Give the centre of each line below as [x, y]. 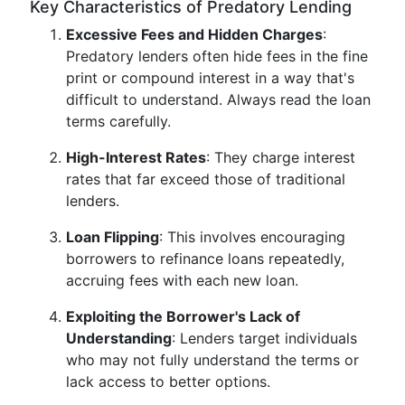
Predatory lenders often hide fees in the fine [217, 56]
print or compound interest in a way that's [210, 78]
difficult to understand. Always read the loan [218, 99]
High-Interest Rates [136, 157]
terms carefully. [118, 121]
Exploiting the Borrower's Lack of [183, 316]
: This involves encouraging [252, 237]
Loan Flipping [113, 237]
